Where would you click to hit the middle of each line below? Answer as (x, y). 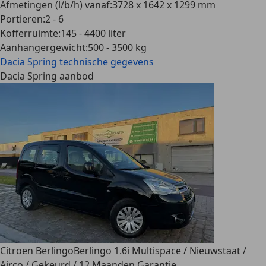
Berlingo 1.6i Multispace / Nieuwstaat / (160, 251)
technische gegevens (107, 62)
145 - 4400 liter (93, 33)
